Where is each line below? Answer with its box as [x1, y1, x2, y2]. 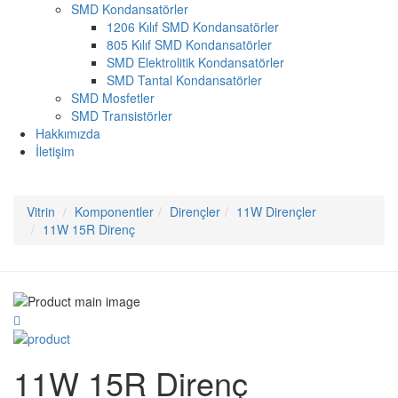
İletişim [36, 142, 75, 161]
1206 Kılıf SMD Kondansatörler [107, 18, 279, 36]
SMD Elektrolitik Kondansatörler [107, 53, 284, 72]
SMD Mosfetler [71, 89, 155, 107]
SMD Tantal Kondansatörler [107, 71, 262, 90]
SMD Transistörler [71, 107, 172, 125]
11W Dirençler [236, 203, 316, 221]
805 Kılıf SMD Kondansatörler [107, 36, 272, 54]
